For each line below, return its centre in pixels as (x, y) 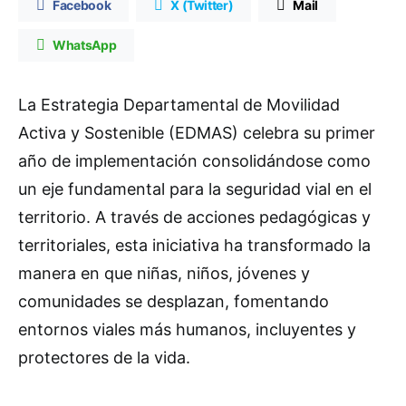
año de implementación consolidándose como (194, 161)
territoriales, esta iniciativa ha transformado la (194, 246)
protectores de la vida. (104, 358)
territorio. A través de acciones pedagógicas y (194, 217)
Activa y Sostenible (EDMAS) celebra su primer (197, 133)
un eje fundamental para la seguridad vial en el (195, 189)
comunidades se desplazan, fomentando (174, 302)
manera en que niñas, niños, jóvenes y (164, 274)
